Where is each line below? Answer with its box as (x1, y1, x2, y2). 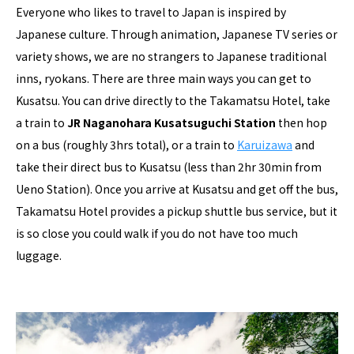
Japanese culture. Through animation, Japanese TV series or (16, 26, 337, 43)
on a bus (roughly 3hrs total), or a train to (16, 137, 237, 153)
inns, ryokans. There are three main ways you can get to (16, 70, 311, 87)
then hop (276, 115, 327, 131)
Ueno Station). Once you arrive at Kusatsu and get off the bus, (16, 181, 338, 198)
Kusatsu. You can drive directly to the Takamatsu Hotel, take (16, 92, 330, 109)
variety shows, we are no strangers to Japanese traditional (16, 48, 326, 65)
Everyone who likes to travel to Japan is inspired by (16, 4, 286, 21)
